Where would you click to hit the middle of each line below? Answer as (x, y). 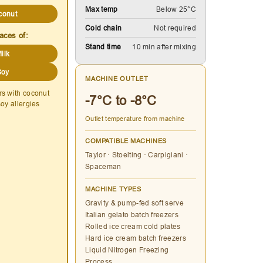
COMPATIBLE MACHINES (126, 141)
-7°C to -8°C (121, 101)
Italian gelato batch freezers (132, 215)
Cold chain (104, 28)
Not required (175, 28)
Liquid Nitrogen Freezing (127, 250)
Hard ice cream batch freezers (136, 238)
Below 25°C (176, 9)
